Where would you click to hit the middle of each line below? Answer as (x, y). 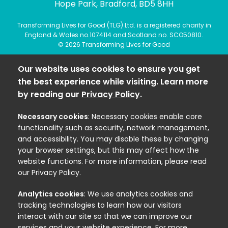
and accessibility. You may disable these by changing (113, 139)
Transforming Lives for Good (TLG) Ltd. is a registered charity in (114, 25)
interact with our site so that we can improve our (105, 216)
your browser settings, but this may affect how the (108, 150)
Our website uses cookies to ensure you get (109, 69)
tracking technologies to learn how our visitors (100, 205)
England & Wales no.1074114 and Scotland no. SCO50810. (114, 35)
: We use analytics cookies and (138, 194)
